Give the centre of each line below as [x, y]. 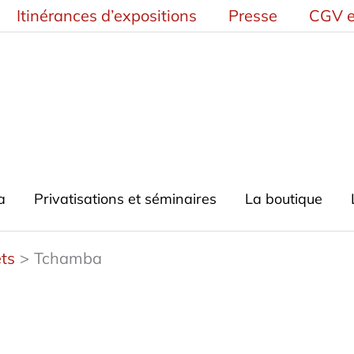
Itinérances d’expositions [107, 15]
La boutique [283, 199]
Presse [253, 15]
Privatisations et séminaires [125, 199]
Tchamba [68, 258]
